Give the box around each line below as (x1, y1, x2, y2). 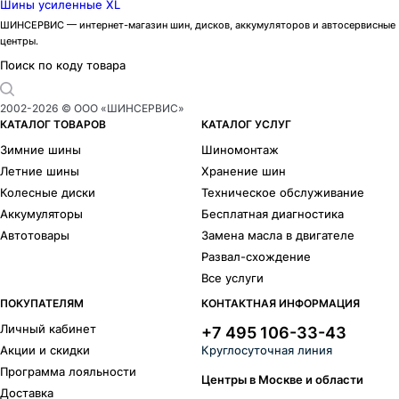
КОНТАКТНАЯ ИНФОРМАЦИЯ (201, 296, 361, 310)
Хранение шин (201, 164, 287, 178)
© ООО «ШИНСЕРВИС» (59, 102, 184, 115)
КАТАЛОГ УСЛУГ (201, 118, 292, 131)
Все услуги (201, 271, 265, 285)
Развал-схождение (201, 249, 312, 264)
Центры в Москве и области (201, 371, 364, 387)
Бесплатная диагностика (201, 207, 345, 221)
